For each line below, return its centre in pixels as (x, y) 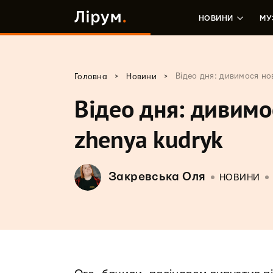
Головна (91, 77)
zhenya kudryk (149, 139)
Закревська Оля (157, 177)
